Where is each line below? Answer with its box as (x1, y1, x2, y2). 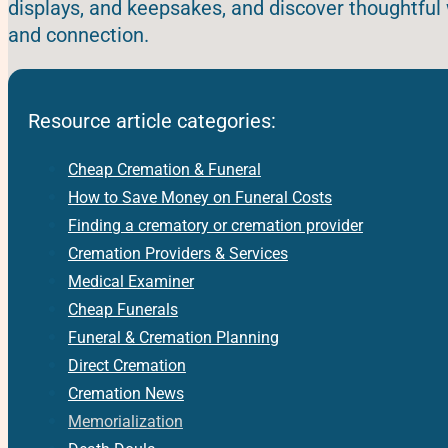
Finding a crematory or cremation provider (67, 216, 363, 236)
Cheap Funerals (67, 300, 178, 320)
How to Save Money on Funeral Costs (67, 188, 332, 208)
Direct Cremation (67, 356, 186, 376)
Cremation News (67, 384, 184, 404)
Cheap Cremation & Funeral (67, 160, 261, 180)
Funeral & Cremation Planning (67, 328, 279, 348)
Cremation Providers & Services (67, 244, 288, 264)
